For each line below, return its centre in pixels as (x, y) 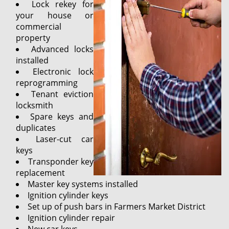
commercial (39, 27)
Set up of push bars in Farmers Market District (117, 207)
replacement (40, 173)
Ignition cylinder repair (71, 218)
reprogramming (47, 83)
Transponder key (61, 162)
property (33, 38)
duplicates (36, 128)
